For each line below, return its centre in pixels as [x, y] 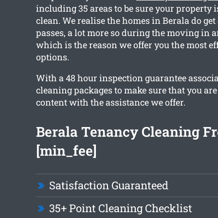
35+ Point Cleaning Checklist [120, 208]
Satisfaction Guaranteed [109, 185]
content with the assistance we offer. [110, 102]
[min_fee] [66, 151]
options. [52, 57]
